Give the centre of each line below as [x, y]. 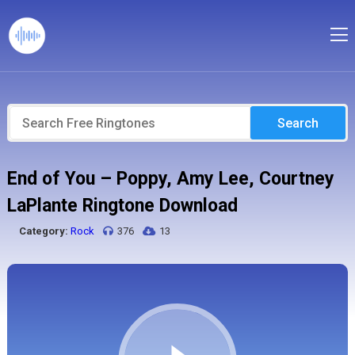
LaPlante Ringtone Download [122, 206]
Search [298, 123]
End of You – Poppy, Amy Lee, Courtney [170, 179]
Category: [43, 231]
